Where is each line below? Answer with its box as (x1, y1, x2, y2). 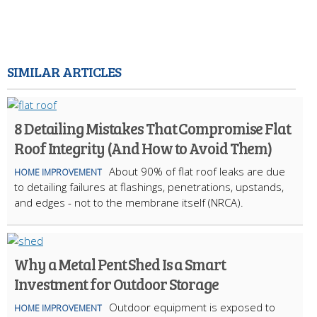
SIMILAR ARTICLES (7, 61, 121, 81)
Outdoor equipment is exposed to (109, 299, 275, 314)
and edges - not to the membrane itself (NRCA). (14, 195, 243, 209)
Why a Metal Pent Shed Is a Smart (14, 253, 226, 275)
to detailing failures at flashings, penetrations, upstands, (14, 179, 284, 194)
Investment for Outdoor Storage (14, 272, 219, 294)
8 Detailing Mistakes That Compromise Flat (14, 117, 291, 139)
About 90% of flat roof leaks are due (109, 163, 285, 178)
